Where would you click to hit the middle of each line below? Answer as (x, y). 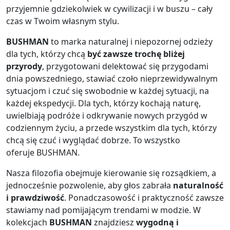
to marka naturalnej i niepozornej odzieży (131, 42)
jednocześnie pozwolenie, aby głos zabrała (90, 186)
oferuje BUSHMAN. (43, 153)
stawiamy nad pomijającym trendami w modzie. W (103, 210)
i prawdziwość (35, 198)
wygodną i (157, 223)
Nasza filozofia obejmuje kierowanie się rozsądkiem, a (111, 173)
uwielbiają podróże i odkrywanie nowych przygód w (107, 116)
